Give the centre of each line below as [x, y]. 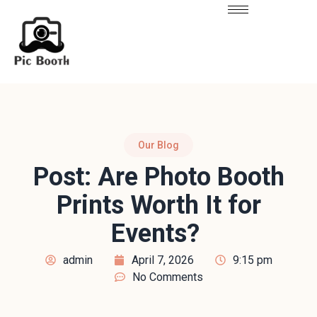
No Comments [167, 277]
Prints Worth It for [158, 205]
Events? [155, 233]
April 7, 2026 [162, 260]
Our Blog [158, 145]
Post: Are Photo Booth [158, 177]
